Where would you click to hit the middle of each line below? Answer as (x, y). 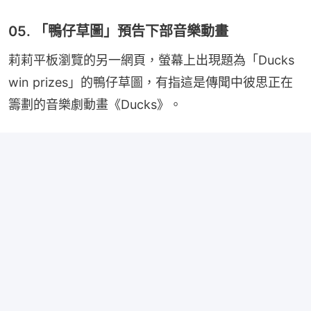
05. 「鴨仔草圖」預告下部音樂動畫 (118, 31)
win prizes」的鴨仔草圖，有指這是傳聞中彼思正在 (151, 82)
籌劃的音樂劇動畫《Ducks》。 (95, 104)
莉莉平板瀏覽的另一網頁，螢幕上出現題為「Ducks (151, 60)
